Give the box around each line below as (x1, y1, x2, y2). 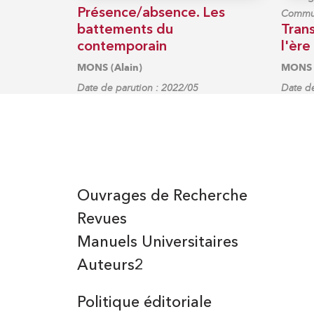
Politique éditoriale (76, 294, 212, 310)
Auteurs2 (76, 257, 144, 273)
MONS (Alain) (76, 61, 142, 74)
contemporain (76, 39, 167, 54)
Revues (76, 211, 127, 227)
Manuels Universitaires (76, 234, 238, 250)
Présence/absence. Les (76, 6, 225, 20)
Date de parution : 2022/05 (76, 81, 198, 94)
